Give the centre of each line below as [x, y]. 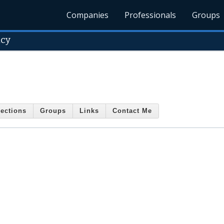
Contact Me [132, 111]
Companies [88, 15]
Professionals [150, 15]
